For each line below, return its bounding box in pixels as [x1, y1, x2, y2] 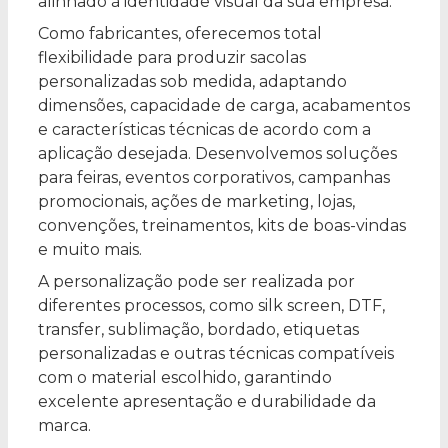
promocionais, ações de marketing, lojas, [38, 192, 355, 212]
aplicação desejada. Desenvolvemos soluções [38, 144, 397, 164]
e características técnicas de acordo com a [38, 120, 371, 140]
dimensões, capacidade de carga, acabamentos [38, 96, 410, 116]
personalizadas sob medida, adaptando [38, 72, 347, 92]
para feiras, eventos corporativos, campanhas [38, 168, 390, 188]
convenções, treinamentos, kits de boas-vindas [38, 216, 406, 236]
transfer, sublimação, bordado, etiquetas [38, 320, 359, 340]
